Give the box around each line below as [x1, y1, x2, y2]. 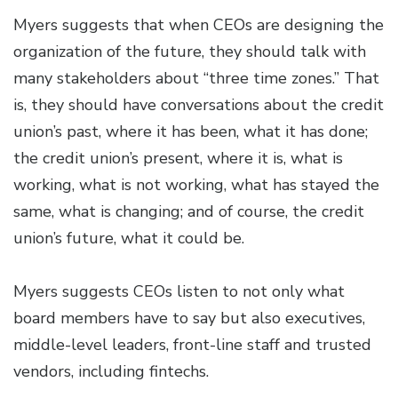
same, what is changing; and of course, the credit [13, 201, 364, 223]
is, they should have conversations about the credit [13, 94, 384, 116]
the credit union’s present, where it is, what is [13, 147, 343, 170]
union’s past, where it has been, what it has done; [13, 121, 368, 143]
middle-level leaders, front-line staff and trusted [13, 334, 371, 356]
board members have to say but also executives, [13, 307, 365, 330]
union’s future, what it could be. [13, 227, 244, 250]
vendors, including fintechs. [13, 361, 209, 383]
